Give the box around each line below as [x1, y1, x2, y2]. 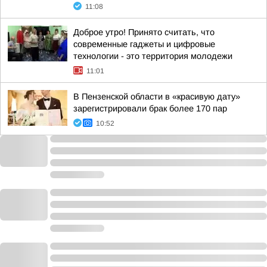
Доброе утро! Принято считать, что [73, 27, 215, 37]
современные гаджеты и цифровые [73, 39, 215, 49]
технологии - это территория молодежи [73, 51, 232, 61]
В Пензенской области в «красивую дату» [73, 92, 240, 101]
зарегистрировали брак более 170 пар [73, 104, 227, 113]
